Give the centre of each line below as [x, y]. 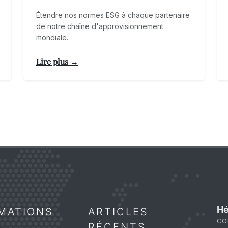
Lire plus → [57, 62]
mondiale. [52, 38]
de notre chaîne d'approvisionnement [100, 26]
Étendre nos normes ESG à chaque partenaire [113, 15]
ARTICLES [118, 212]
